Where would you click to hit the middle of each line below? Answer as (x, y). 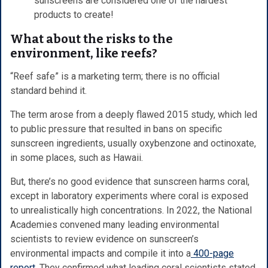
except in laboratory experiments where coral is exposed (129, 196)
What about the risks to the (92, 39)
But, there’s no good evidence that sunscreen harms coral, (130, 181)
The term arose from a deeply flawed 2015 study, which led (134, 114)
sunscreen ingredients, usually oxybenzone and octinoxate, (133, 143)
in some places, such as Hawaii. (77, 157)
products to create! (74, 14)
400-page (212, 253)
